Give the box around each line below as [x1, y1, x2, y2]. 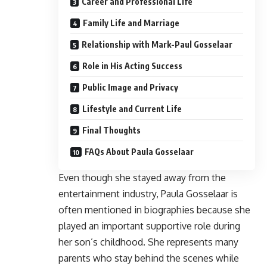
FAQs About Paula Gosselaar [85, 146, 194, 157]
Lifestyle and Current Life [82, 103, 182, 114]
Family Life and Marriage [83, 17, 179, 28]
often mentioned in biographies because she [58, 203, 250, 216]
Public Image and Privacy [82, 82, 178, 92]
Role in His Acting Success [82, 60, 182, 71]
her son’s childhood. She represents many [58, 235, 238, 248]
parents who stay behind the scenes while [58, 252, 239, 264]
